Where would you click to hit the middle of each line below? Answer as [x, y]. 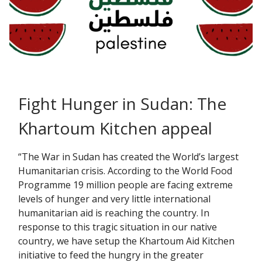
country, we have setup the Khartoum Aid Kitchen [126, 241]
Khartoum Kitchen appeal [115, 128]
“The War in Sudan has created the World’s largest [128, 157]
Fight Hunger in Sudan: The [122, 104]
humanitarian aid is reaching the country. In [114, 213]
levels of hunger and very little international [114, 199]
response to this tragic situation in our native [118, 227]
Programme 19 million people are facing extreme [125, 185]
